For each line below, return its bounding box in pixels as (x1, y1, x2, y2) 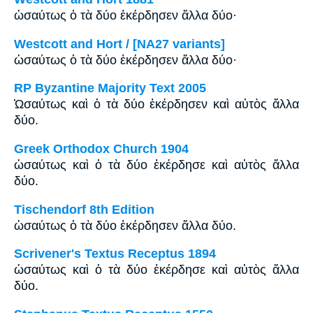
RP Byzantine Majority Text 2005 (14, 81, 206, 96)
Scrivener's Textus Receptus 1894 (14, 247, 216, 261)
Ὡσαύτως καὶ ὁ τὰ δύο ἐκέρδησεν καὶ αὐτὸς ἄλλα (14, 97, 299, 112)
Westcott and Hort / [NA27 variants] (14, 36, 225, 51)
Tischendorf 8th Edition (14, 202, 154, 217)
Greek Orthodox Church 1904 (14, 142, 189, 156)
